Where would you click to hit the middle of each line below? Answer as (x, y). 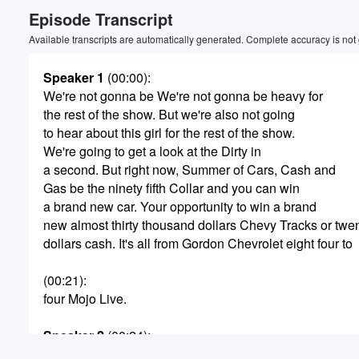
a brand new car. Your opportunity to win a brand (180, 206)
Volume (303, 18)
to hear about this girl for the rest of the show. (169, 133)
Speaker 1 (74, 77)
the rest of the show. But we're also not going (169, 114)
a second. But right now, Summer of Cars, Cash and (190, 169)
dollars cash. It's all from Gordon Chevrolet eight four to (198, 243)
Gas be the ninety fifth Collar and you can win (171, 188)
